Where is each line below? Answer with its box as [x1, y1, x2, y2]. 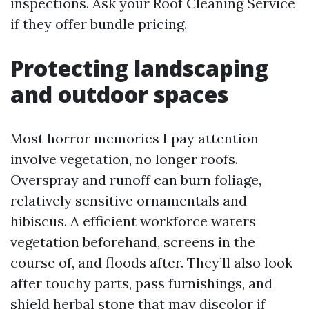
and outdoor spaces [10, 79, 228, 109]
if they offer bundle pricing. [10, 15, 187, 32]
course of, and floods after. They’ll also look [10, 254, 292, 271]
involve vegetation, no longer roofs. [10, 150, 238, 168]
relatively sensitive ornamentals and [10, 192, 247, 209]
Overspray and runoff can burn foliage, [10, 171, 261, 188]
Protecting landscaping [10, 53, 268, 83]
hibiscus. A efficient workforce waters [10, 212, 256, 230]
